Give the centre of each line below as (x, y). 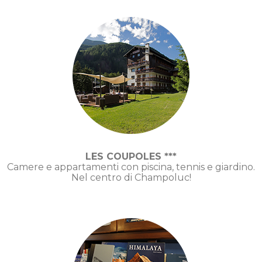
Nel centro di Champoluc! (131, 177)
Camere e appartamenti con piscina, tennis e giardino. (131, 167)
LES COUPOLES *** (131, 156)
